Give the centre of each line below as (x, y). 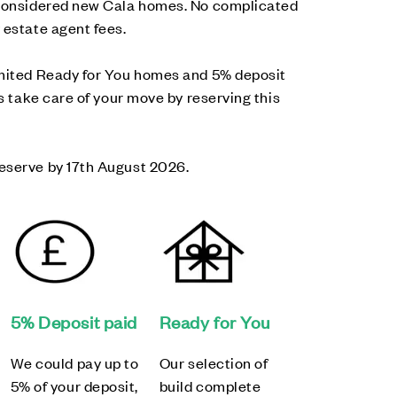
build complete (210, 385)
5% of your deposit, (74, 385)
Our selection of (214, 362)
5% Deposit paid (74, 321)
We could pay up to (74, 362)
